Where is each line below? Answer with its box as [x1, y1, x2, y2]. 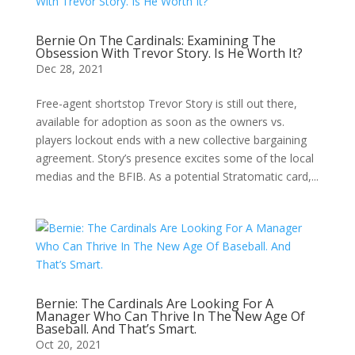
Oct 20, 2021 [35, 337, 101, 352]
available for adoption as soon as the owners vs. [35, 114, 284, 129]
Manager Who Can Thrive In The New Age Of [35, 307, 305, 325]
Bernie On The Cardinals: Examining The [35, 32, 276, 49]
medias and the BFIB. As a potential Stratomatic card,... [35, 169, 319, 184]
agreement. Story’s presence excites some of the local [35, 151, 314, 166]
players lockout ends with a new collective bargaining [35, 132, 307, 147]
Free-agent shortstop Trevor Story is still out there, [35, 96, 297, 111]
